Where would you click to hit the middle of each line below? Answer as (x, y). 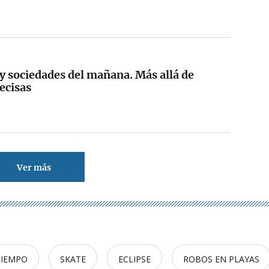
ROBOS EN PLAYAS (221, 259)
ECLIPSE (134, 259)
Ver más (34, 168)
